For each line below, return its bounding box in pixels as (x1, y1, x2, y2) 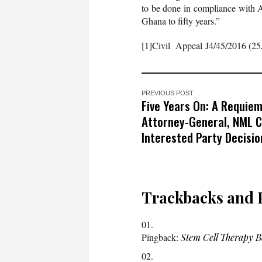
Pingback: (142, 230, 181, 243)
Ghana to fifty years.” (142, 14, 220, 27)
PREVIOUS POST (142, 89, 194, 96)
